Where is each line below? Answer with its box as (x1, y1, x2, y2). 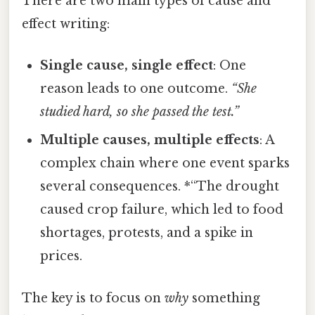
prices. (40, 248, 83, 264)
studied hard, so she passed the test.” (40, 104, 240, 120)
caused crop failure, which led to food (40, 202, 284, 218)
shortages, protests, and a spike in (40, 225, 254, 241)
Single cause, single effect (40, 58, 214, 74)
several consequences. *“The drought (40, 179, 280, 195)
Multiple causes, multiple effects (40, 132, 260, 148)
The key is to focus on (22, 290, 165, 306)
